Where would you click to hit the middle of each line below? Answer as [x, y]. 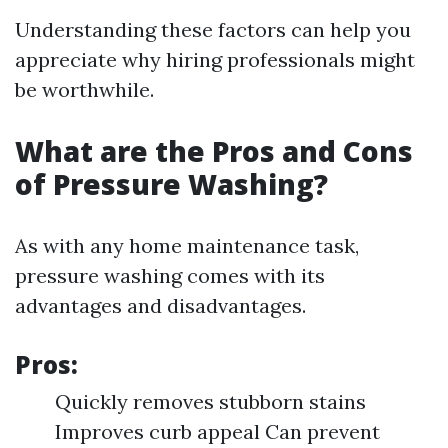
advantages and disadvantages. [160, 305]
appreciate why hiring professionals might [215, 59]
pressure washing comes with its [170, 275]
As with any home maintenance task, [187, 245]
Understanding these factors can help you [213, 29]
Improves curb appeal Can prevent [217, 431]
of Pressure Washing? [171, 184]
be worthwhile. [84, 89]
